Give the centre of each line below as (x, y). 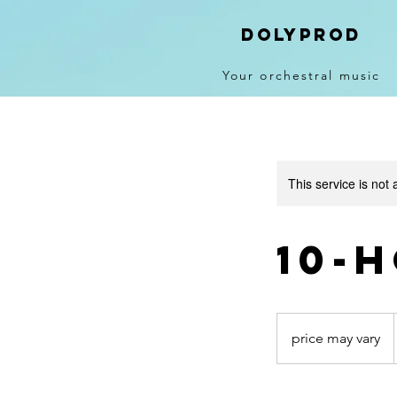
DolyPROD (301, 35)
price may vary (336, 338)
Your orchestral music (301, 75)
